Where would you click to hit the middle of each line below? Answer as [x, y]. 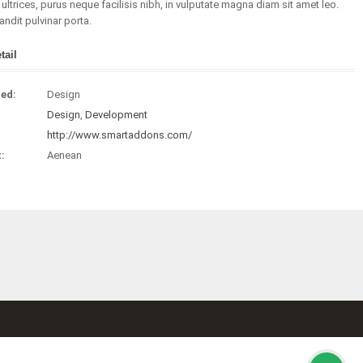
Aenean [65, 155]
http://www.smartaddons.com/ [120, 135]
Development [117, 115]
